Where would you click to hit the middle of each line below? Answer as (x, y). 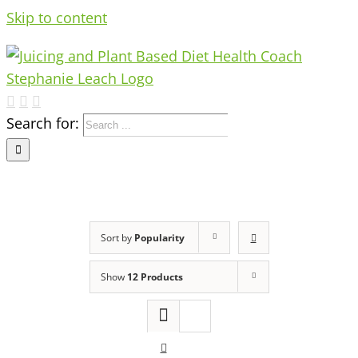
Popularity (159, 237)
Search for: (43, 123)
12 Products (155, 276)
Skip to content (57, 18)
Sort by (117, 237)
